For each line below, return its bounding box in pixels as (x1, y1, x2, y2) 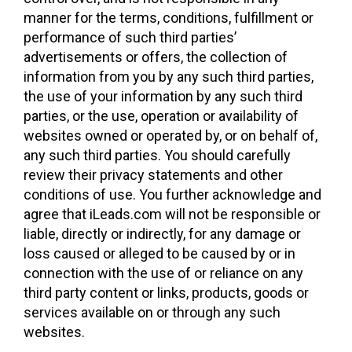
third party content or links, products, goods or (24, 284, 309, 301)
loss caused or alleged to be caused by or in (24, 245, 295, 262)
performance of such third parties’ (24, 29, 236, 46)
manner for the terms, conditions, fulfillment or (24, 9, 313, 26)
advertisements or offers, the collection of (24, 49, 288, 65)
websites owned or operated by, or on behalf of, (24, 127, 317, 144)
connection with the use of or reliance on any (24, 265, 303, 281)
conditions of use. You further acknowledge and (24, 186, 321, 203)
